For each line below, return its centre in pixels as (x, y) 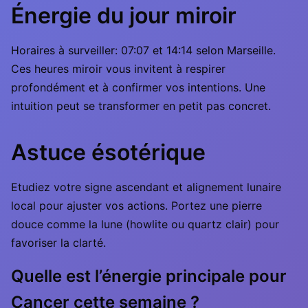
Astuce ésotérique (108, 152)
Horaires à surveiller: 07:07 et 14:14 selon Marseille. (143, 50)
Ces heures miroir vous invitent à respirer (118, 69)
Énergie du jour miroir (124, 15)
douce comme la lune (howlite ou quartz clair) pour (145, 224)
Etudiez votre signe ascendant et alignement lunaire (146, 187)
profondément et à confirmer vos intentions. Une (138, 87)
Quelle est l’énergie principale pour (149, 276)
